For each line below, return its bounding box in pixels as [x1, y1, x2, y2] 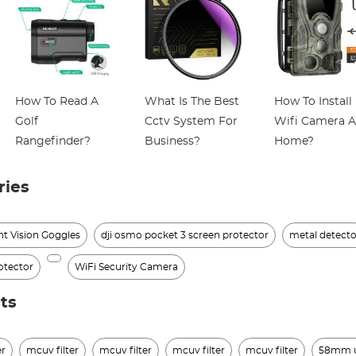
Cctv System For [144, 116, 238, 127]
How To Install [273, 96, 352, 107]
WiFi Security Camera [74, 262, 178, 272]
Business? [144, 136, 200, 147]
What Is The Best [144, 96, 239, 107]
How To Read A [14, 96, 99, 107]
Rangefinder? [14, 136, 91, 147]
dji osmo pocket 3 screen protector [100, 230, 269, 240]
